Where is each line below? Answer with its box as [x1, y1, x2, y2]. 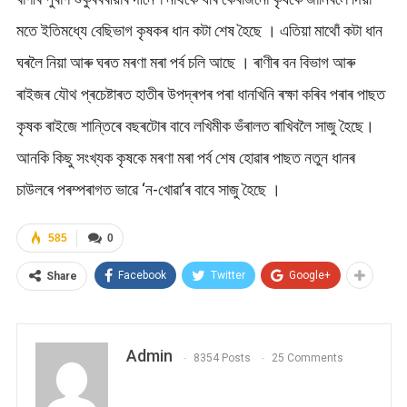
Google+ [288, 269, 331, 283]
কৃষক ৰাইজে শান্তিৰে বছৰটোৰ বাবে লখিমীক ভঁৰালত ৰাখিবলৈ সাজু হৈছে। [15, 116, 374, 136]
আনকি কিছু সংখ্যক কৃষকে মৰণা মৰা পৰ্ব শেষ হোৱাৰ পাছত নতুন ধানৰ [15, 148, 355, 168]
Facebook [117, 269, 166, 283]
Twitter [210, 269, 245, 283]
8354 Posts [193, 351, 251, 364]
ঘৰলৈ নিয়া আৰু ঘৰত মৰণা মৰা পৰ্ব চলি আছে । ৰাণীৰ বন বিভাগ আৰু [15, 53, 355, 73]
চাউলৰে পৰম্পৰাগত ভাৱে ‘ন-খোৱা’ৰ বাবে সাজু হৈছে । [15, 180, 281, 200]
